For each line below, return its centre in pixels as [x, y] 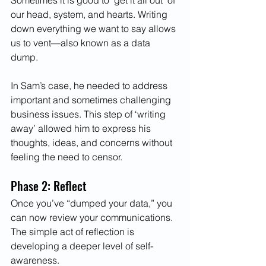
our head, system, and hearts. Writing [90, 15]
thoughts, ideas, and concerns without [93, 143]
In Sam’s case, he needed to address [90, 86]
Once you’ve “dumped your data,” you [93, 203]
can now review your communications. [93, 218]
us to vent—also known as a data [82, 43]
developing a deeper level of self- [82, 246]
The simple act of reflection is [74, 232]
